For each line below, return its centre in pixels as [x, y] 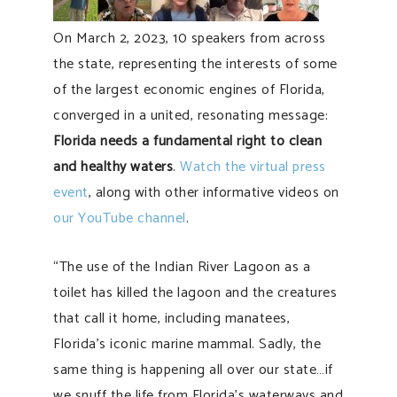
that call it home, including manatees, [171, 318]
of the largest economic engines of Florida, [189, 90]
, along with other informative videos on [214, 192]
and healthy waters [113, 167]
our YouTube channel [120, 218]
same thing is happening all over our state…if [193, 370]
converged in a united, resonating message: [191, 115]
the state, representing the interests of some [195, 64]
